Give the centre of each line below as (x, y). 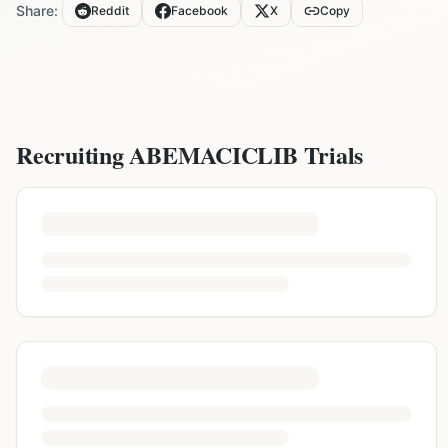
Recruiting (73, 154)
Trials (330, 154)
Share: (37, 10)
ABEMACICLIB (213, 154)
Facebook (199, 10)
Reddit (110, 10)
